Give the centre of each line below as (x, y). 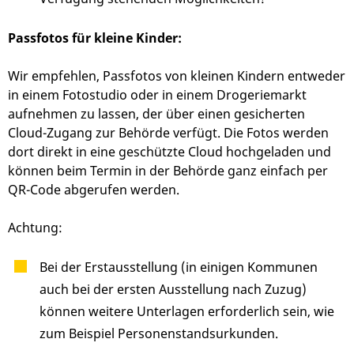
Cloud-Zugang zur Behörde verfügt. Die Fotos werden (168, 133)
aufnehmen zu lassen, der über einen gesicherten (156, 114)
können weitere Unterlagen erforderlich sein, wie (187, 312)
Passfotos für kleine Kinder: (95, 38)
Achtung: (35, 228)
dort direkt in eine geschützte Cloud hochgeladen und (169, 152)
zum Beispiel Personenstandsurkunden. (159, 334)
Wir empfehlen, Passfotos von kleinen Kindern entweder (177, 76)
